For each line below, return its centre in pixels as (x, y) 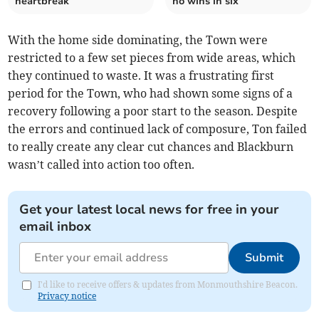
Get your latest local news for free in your (150, 209)
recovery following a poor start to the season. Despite (153, 111)
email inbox (56, 226)
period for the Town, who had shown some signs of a (151, 93)
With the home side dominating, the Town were (138, 40)
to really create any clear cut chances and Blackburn (151, 147)
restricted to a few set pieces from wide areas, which (152, 58)
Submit (264, 258)
